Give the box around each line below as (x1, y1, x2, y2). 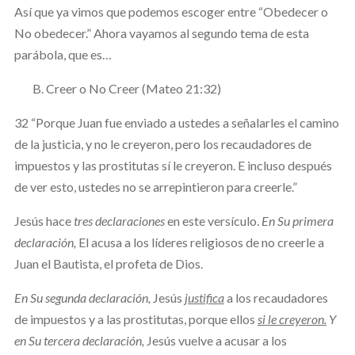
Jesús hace (13, 212, 74, 228)
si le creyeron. (257, 311, 326, 326)
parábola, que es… (13, 46, 112, 62)
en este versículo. (164, 212, 261, 228)
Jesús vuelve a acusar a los (143, 332, 287, 348)
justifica (184, 289, 224, 305)
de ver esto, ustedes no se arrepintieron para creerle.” (13, 178, 297, 194)
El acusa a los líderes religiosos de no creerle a (75, 234, 324, 250)
